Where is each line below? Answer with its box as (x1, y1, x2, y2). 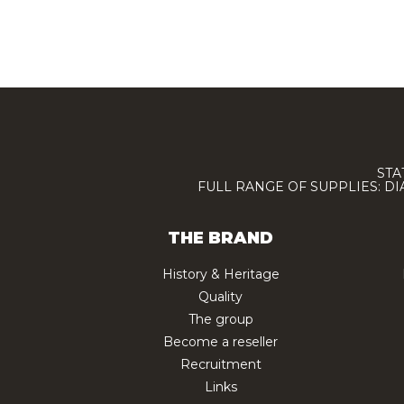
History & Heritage (161, 265, 280, 282)
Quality (198, 288, 243, 305)
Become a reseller (163, 333, 278, 350)
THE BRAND (168, 227, 273, 248)
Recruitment (179, 355, 262, 372)
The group (188, 310, 253, 327)
